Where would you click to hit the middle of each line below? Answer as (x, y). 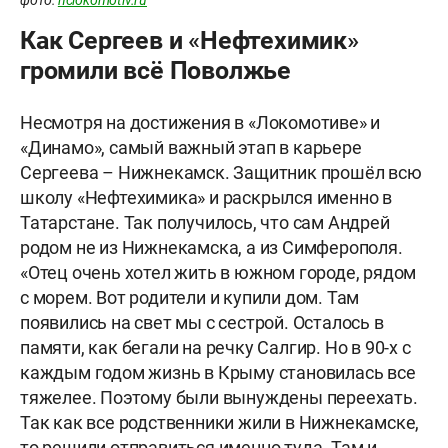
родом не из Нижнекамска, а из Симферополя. (211, 247)
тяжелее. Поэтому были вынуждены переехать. (219, 397)
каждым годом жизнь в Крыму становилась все (218, 372)
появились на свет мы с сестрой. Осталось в (202, 322)
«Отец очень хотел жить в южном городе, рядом (218, 272)
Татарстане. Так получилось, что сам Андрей (205, 222)
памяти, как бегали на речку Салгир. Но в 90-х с (215, 347)
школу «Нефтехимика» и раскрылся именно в (206, 197)
